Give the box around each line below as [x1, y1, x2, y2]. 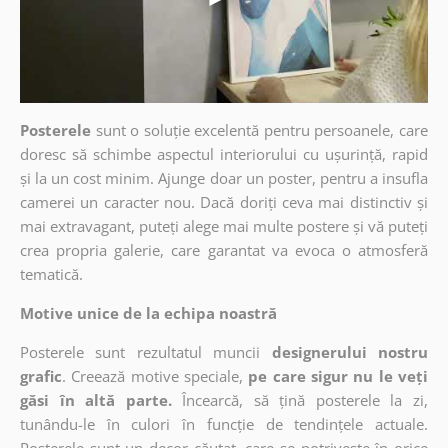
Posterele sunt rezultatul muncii [19, 342, 261, 363]
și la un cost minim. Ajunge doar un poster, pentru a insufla [19, 168, 429, 189]
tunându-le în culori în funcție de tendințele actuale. [19, 414, 429, 435]
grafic [19, 366, 62, 387]
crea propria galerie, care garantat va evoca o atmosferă [19, 240, 429, 261]
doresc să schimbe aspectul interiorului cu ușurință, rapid [19, 144, 429, 165]
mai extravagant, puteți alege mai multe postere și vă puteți [19, 216, 429, 237]
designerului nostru [271, 342, 429, 363]
